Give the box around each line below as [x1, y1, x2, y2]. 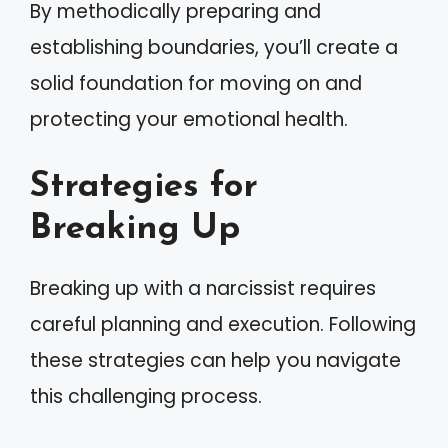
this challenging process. [30, 382, 262, 410]
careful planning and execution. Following [30, 310, 416, 338]
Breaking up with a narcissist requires [30, 274, 376, 302]
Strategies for [30, 169, 258, 205]
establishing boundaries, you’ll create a [30, 34, 398, 61]
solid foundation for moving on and [30, 70, 362, 97]
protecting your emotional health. [30, 106, 348, 133]
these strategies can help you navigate [30, 346, 401, 374]
